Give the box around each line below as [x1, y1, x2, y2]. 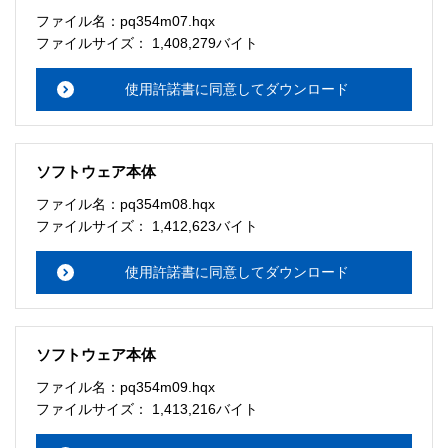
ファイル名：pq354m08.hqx [35, 195, 215, 212]
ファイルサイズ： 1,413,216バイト [35, 400, 258, 417]
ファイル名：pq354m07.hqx [35, 12, 215, 29]
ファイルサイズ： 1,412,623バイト [35, 217, 258, 234]
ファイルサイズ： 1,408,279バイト [35, 34, 258, 51]
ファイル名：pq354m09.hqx [35, 378, 215, 395]
